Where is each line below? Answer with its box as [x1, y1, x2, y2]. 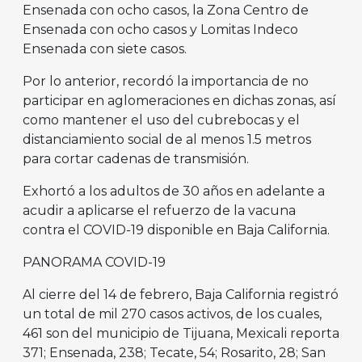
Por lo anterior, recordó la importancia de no [23, 74, 309, 90]
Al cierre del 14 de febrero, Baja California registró [23, 287, 339, 303]
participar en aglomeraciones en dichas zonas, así [23, 93, 336, 109]
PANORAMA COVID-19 [23, 255, 166, 271]
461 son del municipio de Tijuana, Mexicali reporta [23, 326, 339, 342]
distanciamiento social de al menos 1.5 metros [23, 132, 311, 148]
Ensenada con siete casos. [23, 41, 187, 57]
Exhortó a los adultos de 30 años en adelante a [23, 183, 325, 200]
